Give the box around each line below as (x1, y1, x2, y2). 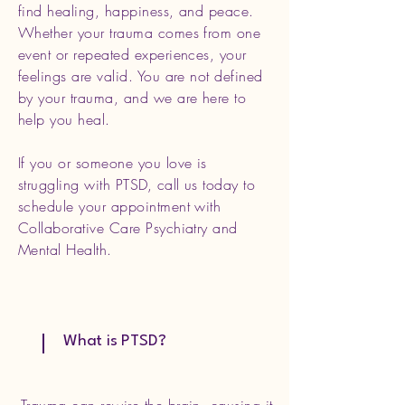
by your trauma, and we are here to (18, 88, 247, 108)
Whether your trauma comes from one (18, 23, 261, 42)
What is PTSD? (63, 334, 166, 349)
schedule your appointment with (18, 196, 221, 216)
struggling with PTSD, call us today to (18, 174, 256, 194)
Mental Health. (18, 240, 112, 259)
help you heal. (18, 109, 110, 129)
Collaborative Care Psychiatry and (18, 218, 238, 238)
